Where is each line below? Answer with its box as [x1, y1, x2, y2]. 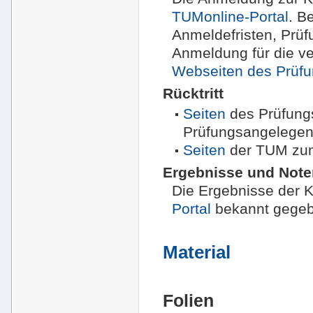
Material [163, 242, 231, 262]
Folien [163, 291, 214, 310]
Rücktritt [163, 85, 224, 101]
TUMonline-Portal [172, 8, 289, 24]
